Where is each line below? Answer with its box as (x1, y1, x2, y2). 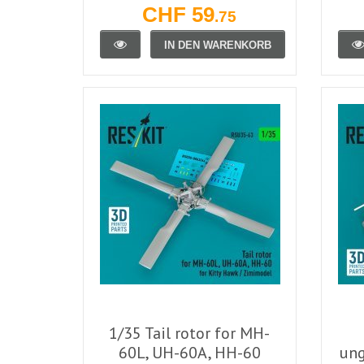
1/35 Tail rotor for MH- (109, 322, 271, 344)
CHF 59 (142, 2, 215, 26)
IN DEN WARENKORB (164, 38, 271, 51)
